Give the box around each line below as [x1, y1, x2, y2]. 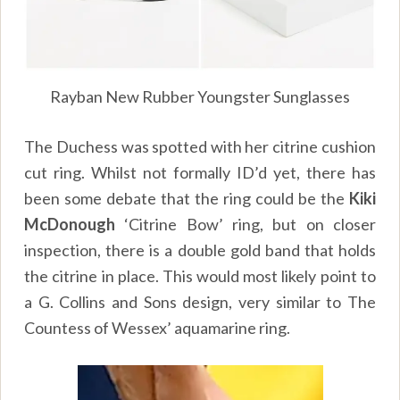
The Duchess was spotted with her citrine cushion [24, 136, 376, 156]
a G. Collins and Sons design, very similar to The [24, 291, 376, 312]
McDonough [24, 213, 116, 234]
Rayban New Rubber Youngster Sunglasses [50, 86, 350, 106]
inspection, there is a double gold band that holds [24, 239, 376, 260]
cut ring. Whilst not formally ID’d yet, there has [24, 162, 376, 182]
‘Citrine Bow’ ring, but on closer [115, 213, 376, 234]
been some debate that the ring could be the [24, 187, 349, 208]
